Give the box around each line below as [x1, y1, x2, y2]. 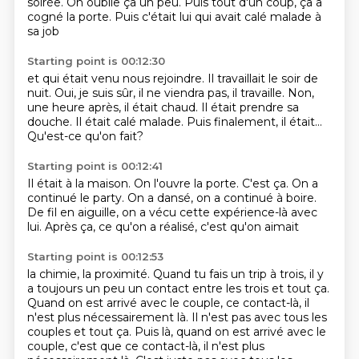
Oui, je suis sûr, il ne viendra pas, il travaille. [54, 86, 288, 100]
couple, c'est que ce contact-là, [26, 339, 204, 353]
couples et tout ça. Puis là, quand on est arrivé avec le [26, 325, 326, 339]
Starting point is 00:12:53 [26, 250, 163, 263]
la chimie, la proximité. [26, 267, 153, 281]
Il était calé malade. [75, 115, 187, 129]
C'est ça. [241, 176, 292, 191]
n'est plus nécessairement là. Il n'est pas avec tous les [26, 310, 327, 325]
